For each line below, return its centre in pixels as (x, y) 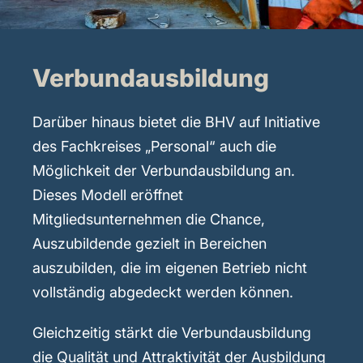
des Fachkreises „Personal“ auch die (154, 146)
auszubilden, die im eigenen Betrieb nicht (170, 267)
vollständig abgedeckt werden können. (163, 292)
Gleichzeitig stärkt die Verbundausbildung (172, 332)
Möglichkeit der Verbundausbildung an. (164, 170)
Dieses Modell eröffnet (108, 194)
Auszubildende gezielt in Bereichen (149, 243)
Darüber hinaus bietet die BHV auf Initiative (176, 122)
